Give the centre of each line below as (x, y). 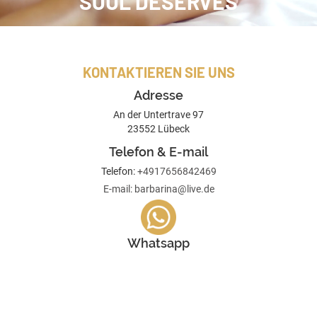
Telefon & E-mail (158, 152)
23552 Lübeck (158, 129)
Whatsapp (158, 243)
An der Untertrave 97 (158, 115)
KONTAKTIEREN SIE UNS (158, 72)
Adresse (158, 95)
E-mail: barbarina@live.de (158, 189)
